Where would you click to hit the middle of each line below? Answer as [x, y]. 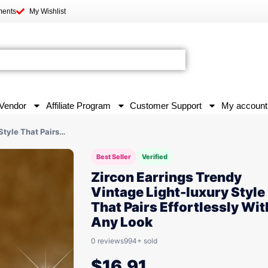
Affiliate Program [78, 106]
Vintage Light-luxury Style [178, 192]
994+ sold [141, 241]
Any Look [122, 222]
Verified [155, 157]
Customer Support [166, 106]
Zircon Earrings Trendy [166, 177]
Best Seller [114, 157]
